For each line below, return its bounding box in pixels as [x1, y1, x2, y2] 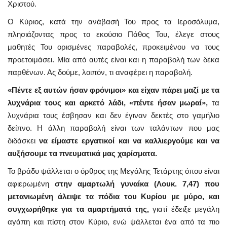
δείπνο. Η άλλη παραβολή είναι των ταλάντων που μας [8, 123, 219, 132]
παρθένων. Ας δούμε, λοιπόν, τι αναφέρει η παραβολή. [8, 67, 193, 77]
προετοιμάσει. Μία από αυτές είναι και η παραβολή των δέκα [8, 55, 219, 64]
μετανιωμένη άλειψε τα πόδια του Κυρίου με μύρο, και [8, 192, 219, 201]
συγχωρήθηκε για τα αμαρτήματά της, [8, 204, 149, 213]
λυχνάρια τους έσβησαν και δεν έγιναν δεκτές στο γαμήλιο [8, 110, 219, 120]
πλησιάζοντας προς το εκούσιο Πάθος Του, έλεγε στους [8, 29, 219, 39]
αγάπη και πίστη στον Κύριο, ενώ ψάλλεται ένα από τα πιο [8, 217, 219, 226]
